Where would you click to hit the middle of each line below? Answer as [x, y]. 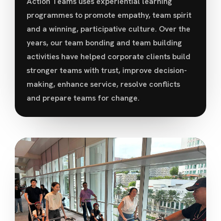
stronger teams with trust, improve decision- [107, 70]
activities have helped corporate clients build [109, 56]
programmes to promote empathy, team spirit [109, 15]
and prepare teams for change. [83, 98]
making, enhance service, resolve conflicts [103, 84]
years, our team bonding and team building [104, 42]
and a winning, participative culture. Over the [109, 29]
